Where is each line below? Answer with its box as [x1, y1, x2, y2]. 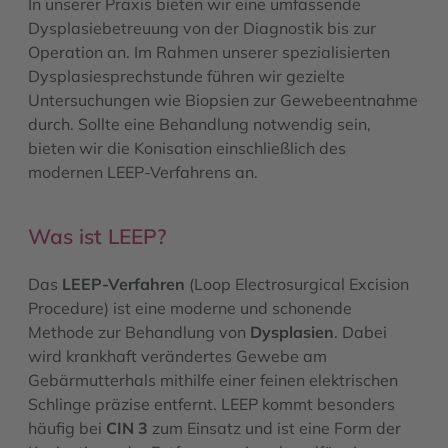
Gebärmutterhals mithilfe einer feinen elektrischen [28, 369, 398, 390]
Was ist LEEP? [28, 222, 166, 249]
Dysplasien [250, 321, 334, 342]
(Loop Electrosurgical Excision [185, 273, 409, 294]
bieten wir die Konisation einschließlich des [28, 137, 346, 158]
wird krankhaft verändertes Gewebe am [28, 345, 327, 366]
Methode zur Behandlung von [28, 321, 250, 342]
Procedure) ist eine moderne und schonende [28, 297, 352, 318]
